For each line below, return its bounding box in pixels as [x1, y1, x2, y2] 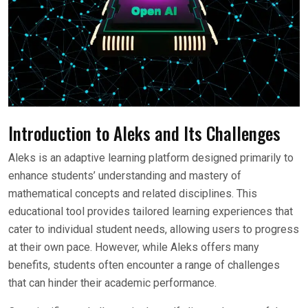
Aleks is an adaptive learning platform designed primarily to [8, 151, 294, 164]
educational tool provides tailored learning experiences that [8, 205, 293, 218]
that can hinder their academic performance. [8, 276, 217, 289]
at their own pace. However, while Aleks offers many [8, 241, 259, 254]
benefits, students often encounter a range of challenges [8, 258, 280, 272]
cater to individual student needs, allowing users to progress [8, 223, 299, 236]
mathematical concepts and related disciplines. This [8, 187, 257, 200]
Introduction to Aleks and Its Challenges [8, 120, 280, 146]
